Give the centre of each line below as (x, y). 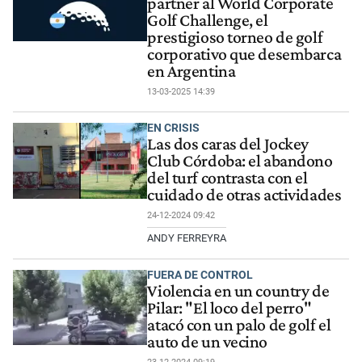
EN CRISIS (174, 127)
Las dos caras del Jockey (228, 144)
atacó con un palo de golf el (239, 324)
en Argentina (192, 72)
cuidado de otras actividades (244, 195)
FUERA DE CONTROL (200, 274)
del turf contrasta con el (227, 178)
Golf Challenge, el (208, 21)
